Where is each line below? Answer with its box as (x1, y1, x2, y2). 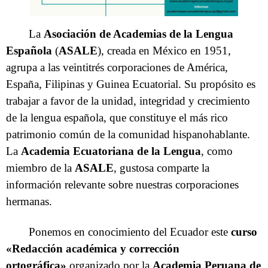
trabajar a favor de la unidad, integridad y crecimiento (6, 94, 250, 107)
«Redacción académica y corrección (6, 242, 179, 255)
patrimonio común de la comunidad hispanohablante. (6, 127, 250, 141)
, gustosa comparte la (114, 161, 209, 174)
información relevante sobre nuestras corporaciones (6, 178, 239, 191)
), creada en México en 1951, (98, 44, 231, 57)
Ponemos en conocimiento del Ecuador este (29, 225, 232, 238)
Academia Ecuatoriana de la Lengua (21, 144, 201, 157)
